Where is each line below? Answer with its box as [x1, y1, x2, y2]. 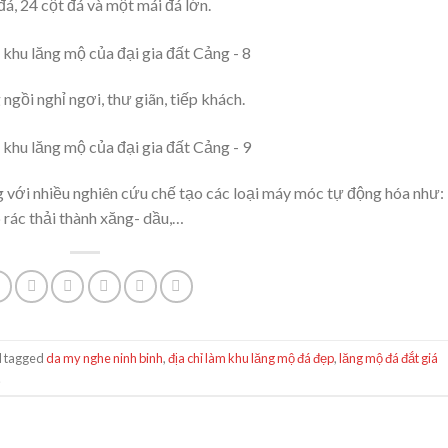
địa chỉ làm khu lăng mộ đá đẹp [168, 349, 335, 366]
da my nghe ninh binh [46, 349, 164, 366]
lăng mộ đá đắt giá [339, 349, 439, 366]
